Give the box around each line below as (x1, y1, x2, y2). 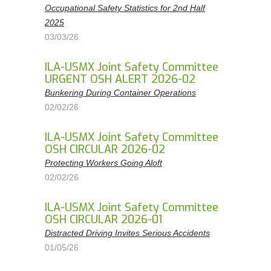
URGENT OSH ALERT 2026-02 (45, 72, 195, 87)
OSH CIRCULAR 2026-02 (45, 142, 165, 157)
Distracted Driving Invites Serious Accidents (45, 228, 210, 238)
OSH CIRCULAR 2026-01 (45, 212, 162, 227)
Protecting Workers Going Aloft (45, 158, 162, 168)
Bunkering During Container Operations (45, 88, 196, 97)
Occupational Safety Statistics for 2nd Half (45, 3, 205, 13)
